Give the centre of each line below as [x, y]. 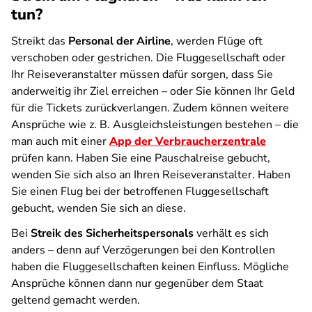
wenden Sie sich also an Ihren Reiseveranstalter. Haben [151, 175]
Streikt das [40, 41]
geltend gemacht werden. [76, 300]
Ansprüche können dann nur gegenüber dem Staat [137, 283]
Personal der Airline [119, 41]
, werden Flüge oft [217, 41]
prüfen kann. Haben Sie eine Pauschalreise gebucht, [141, 158]
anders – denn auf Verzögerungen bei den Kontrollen [143, 250]
